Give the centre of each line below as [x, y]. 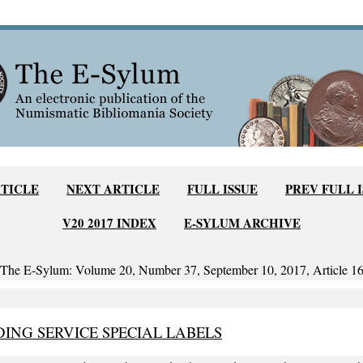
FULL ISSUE [222, 189]
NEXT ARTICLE [113, 189]
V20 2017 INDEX [109, 223]
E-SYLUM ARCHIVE [242, 223]
